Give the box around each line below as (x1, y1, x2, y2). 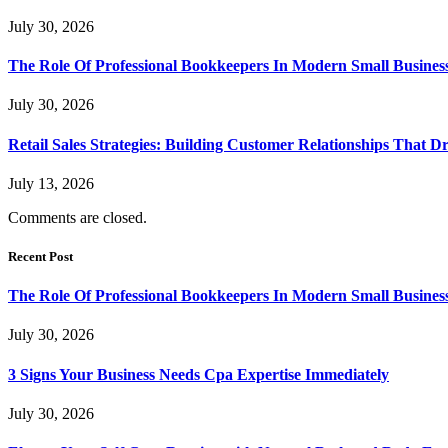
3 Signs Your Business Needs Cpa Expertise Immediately (8, 365, 389, 383)
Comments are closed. (8, 208, 147, 226)
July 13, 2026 (8, 174, 94, 192)
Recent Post (8, 248, 73, 264)
